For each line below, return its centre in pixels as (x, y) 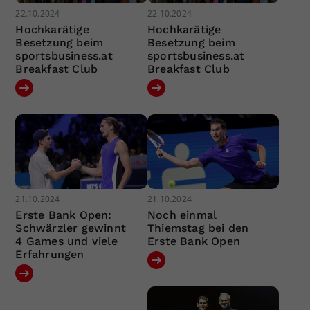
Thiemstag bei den (198, 228)
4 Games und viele (66, 241)
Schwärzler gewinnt (71, 228)
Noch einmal (182, 215)
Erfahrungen (50, 254)
